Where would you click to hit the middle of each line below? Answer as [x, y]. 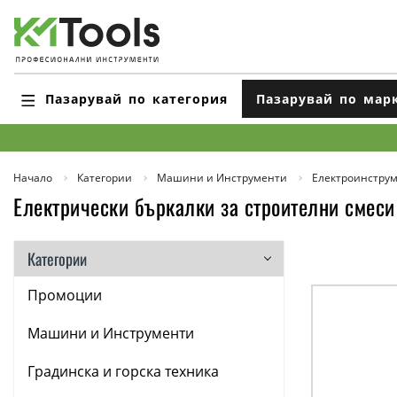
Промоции [65, 295]
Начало [33, 178]
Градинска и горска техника [124, 371]
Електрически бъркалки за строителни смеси [204, 206]
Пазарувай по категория [136, 98]
